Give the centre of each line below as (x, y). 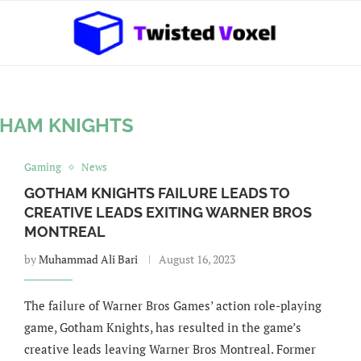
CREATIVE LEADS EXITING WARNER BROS (168, 212)
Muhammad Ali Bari (88, 259)
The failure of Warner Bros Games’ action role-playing (172, 305)
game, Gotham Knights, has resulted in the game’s (162, 327)
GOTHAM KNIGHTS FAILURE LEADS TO (157, 193)
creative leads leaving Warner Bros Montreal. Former (170, 349)
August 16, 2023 (197, 259)
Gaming (42, 167)
